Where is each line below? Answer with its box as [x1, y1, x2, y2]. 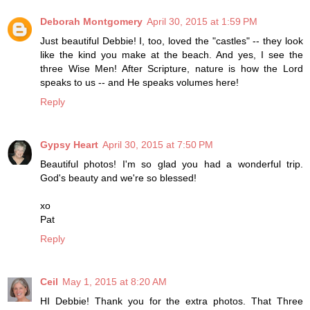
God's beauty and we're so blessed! [40, 172, 197, 183]
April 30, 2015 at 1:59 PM [147, 15, 257, 27]
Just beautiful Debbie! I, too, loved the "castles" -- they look [40, 35, 303, 46]
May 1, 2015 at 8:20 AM [62, 275, 167, 287]
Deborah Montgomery [40, 15, 143, 27]
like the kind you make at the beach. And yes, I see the [40, 48, 303, 60]
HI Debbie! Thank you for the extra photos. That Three [40, 295, 303, 307]
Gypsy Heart [40, 138, 98, 150]
